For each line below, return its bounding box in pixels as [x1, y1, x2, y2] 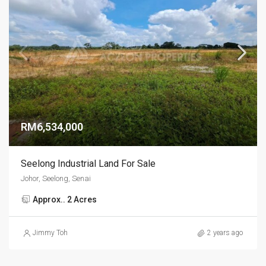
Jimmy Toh [33, 229, 68, 237]
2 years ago [207, 229, 243, 237]
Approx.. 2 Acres [33, 195, 97, 204]
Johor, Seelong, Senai [21, 174, 91, 183]
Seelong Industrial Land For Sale [21, 158, 156, 169]
